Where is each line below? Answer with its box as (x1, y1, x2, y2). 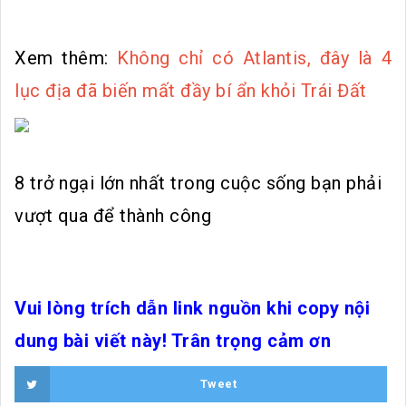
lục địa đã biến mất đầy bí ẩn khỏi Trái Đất (14, 80, 367, 102)
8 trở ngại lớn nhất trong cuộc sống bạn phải (14, 172, 382, 195)
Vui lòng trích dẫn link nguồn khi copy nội (14, 297, 370, 320)
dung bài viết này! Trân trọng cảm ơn (14, 330, 331, 353)
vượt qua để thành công (14, 205, 211, 227)
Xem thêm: (14, 47, 118, 70)
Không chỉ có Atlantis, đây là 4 (117, 47, 391, 70)
